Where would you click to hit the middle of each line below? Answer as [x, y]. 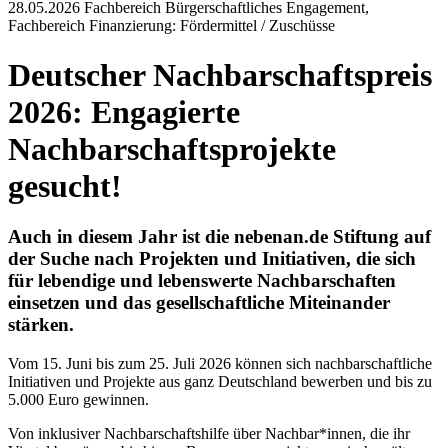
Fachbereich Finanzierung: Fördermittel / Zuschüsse [171, 26]
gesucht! [65, 185]
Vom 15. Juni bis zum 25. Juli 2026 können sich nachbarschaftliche [220, 363]
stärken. [41, 325]
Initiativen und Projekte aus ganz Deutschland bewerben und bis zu [220, 381]
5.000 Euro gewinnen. [80, 399]
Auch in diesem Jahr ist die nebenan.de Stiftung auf [219, 237]
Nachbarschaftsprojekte [172, 148]
